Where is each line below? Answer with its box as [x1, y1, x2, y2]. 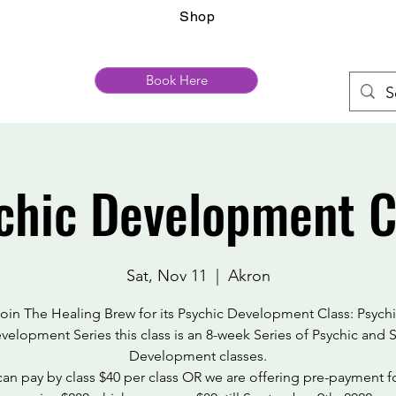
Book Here [145, 72, 208, 88]
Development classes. [129, 347, 267, 364]
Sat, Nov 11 [126, 266, 207, 286]
